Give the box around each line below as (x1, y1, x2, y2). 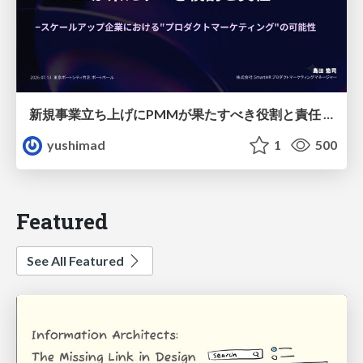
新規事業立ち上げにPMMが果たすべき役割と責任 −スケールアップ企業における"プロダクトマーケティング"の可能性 (323, 106, 333, 122)
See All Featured (27, 252, 126, 268)
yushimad (45, 137, 106, 153)
